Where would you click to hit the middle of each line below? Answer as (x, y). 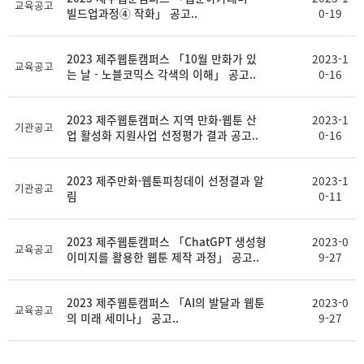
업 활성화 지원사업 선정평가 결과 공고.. (162, 135)
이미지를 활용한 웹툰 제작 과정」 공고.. (163, 257)
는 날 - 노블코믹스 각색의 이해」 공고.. (161, 74)
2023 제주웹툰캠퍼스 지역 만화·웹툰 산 (162, 119)
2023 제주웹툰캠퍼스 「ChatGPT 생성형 (167, 241)
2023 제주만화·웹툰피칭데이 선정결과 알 (165, 180)
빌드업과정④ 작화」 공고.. (132, 13)
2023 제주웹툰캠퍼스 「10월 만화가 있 (162, 58)
